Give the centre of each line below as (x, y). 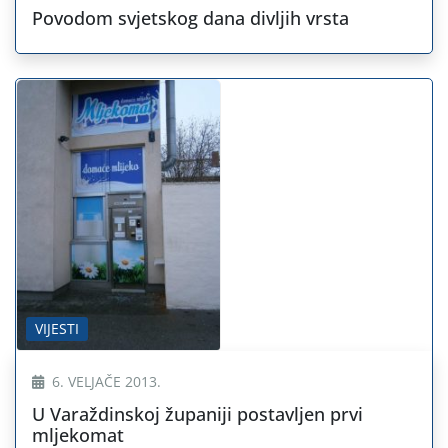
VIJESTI (57, 329)
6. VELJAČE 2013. (104, 382)
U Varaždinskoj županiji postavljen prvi (197, 414)
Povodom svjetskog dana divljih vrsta (190, 17)
